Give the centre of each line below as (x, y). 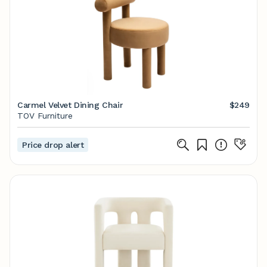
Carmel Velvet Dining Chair (70, 105)
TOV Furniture (45, 116)
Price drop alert (53, 145)
